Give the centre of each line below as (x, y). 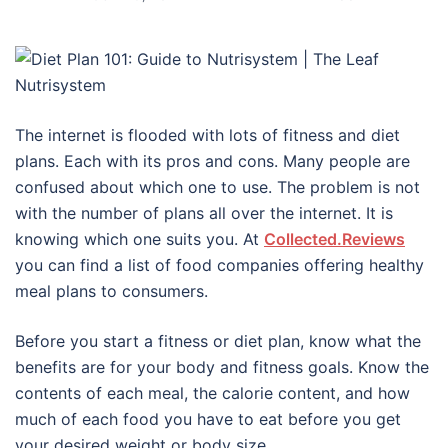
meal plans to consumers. (111, 291)
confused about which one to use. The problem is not (217, 187)
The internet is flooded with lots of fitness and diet (207, 135)
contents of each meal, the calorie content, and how (212, 393)
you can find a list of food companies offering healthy (219, 265)
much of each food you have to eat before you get (208, 419)
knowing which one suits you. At (139, 239)
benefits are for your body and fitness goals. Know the (222, 367)
